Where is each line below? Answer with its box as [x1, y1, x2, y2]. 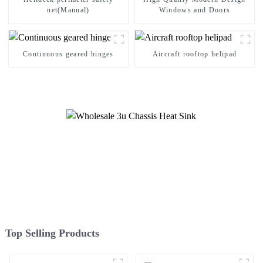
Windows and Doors [159, 6, 231, 15]
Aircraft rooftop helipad [152, 50, 237, 59]
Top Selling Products [5, 227, 99, 239]
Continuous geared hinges [23, 50, 114, 59]
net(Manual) [47, 6, 90, 15]
